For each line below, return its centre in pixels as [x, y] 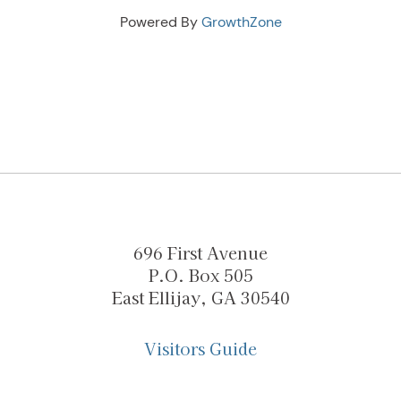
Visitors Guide [200, 348]
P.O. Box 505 [200, 275]
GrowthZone [241, 22]
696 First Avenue [200, 252]
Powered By [160, 22]
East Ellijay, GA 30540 [200, 297]
